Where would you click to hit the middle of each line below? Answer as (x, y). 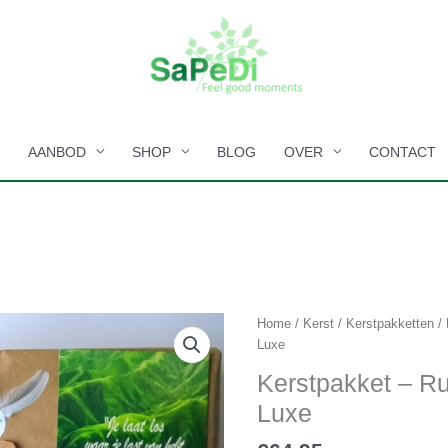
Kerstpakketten (390, 324)
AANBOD (57, 151)
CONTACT (403, 151)
